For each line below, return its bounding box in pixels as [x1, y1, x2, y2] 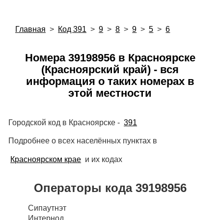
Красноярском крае [10, 155, 82, 164]
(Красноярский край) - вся [41, 63, 179, 76]
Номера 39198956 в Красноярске [25, 52, 195, 64]
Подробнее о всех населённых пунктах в [8, 137, 157, 145]
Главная [15, 25, 46, 34]
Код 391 [58, 25, 87, 34]
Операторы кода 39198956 [33, 181, 187, 194]
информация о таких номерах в [26, 75, 194, 88]
